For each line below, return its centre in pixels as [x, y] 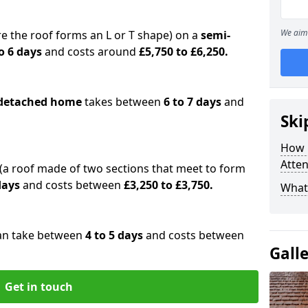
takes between [123, 101]
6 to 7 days [192, 101]
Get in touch [38, 286]
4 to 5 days [114, 235]
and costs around [90, 51]
